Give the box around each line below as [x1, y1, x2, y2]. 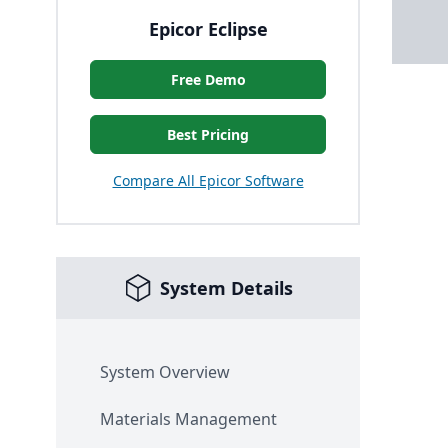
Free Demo [170, 69, 246, 89]
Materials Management [100, 407, 277, 430]
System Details [159, 275, 293, 300]
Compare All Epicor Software [112, 170, 304, 190]
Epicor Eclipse [148, 16, 268, 41]
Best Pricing [167, 124, 249, 144]
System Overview [100, 360, 230, 383]
